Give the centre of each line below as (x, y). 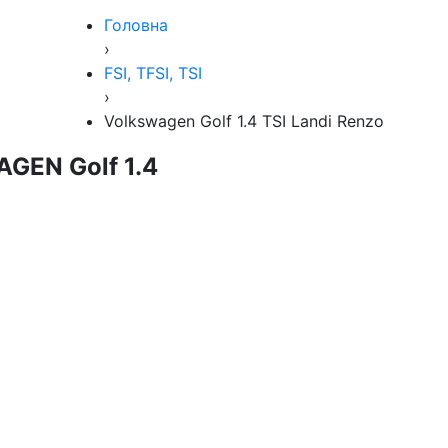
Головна (136, 25)
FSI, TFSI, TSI (153, 73)
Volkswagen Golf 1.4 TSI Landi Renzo (244, 121)
